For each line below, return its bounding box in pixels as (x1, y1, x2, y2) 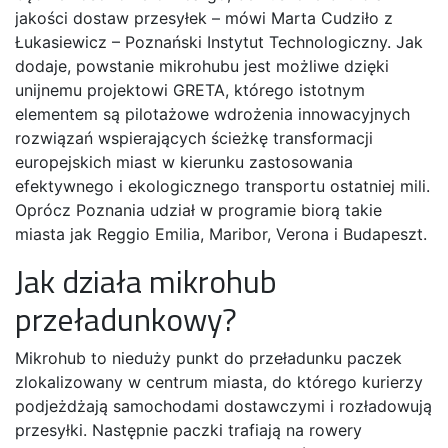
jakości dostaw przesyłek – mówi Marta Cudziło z (15, 7, 393, 28)
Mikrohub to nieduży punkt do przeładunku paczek (15, 347, 402, 368)
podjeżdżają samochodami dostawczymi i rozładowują (15, 395, 432, 416)
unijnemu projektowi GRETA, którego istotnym (15, 79, 365, 100)
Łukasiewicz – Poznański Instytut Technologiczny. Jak (15, 31, 423, 52)
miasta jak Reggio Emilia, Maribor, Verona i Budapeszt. (15, 223, 427, 244)
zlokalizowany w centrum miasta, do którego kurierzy (15, 371, 423, 392)
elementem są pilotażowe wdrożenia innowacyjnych (15, 103, 410, 124)
